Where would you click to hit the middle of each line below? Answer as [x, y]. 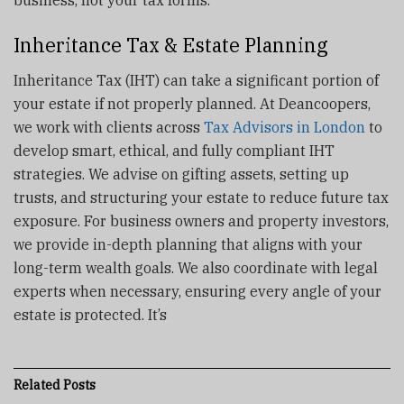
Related [37, 385]
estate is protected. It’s [90, 314]
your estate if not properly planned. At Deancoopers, [192, 103]
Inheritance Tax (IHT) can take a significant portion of [196, 80]
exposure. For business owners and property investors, [201, 220]
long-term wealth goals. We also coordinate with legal [196, 267]
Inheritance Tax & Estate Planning [171, 45]
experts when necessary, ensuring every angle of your [197, 291]
